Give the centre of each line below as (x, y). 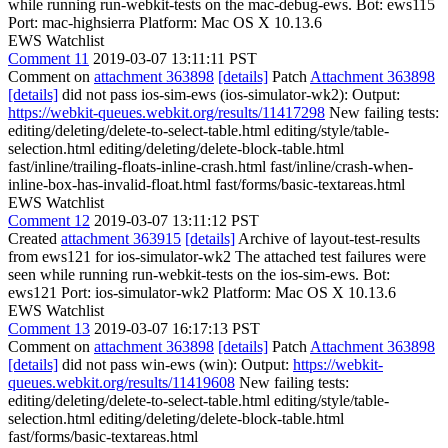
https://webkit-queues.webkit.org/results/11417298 (166, 112)
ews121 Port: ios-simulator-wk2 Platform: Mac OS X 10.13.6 (202, 292)
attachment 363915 (121, 238)
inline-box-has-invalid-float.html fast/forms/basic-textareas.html (206, 184)
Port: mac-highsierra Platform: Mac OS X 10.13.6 (165, 22)
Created (34, 238)
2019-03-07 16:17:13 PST (177, 328)
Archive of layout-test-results (327, 238)
